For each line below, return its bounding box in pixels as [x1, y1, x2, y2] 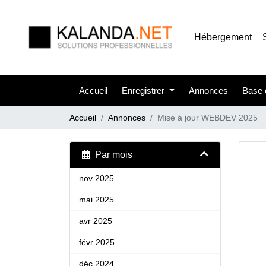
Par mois [90, 150, 132, 160]
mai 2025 [79, 195, 114, 204]
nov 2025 [79, 173, 114, 183]
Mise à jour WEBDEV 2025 [157, 113, 258, 122]
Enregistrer [122, 85, 167, 96]
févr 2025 [79, 237, 115, 247]
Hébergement [194, 32, 252, 42]
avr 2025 [79, 216, 112, 226]
